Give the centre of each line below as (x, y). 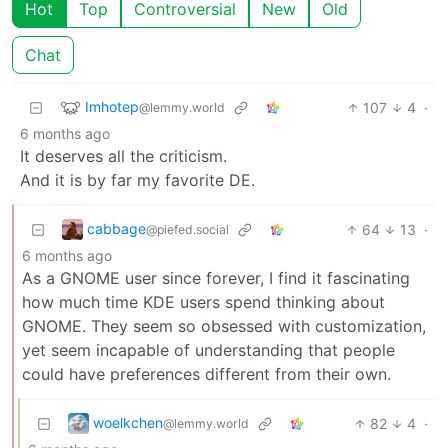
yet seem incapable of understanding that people (208, 349)
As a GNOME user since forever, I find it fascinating (216, 277)
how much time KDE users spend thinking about (203, 301)
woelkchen (128, 422)
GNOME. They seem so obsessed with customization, (224, 325)
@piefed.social (187, 229)
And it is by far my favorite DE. (137, 179)
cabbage (116, 228)
